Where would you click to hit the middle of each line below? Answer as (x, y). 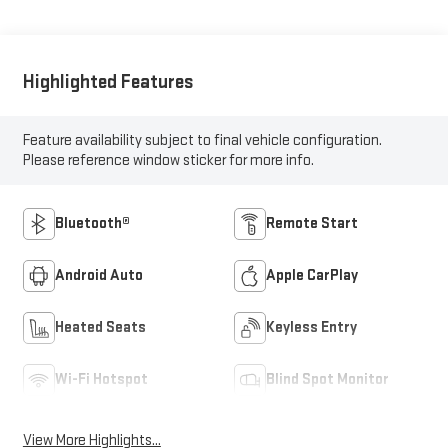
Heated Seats (100, 327)
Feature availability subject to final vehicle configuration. (202, 140)
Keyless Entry (311, 327)
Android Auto (98, 275)
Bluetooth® (92, 223)
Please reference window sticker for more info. (168, 160)
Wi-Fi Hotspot (101, 379)
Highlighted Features (108, 82)
